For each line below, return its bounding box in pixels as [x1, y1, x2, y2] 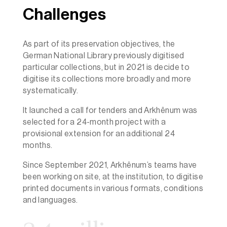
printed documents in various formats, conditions [22, 184, 204, 193]
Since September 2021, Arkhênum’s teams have [22, 161, 197, 169]
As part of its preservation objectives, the [22, 40, 175, 48]
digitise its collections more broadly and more [22, 74, 192, 83]
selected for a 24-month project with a [22, 118, 166, 126]
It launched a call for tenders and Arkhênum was [22, 106, 198, 115]
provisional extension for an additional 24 [22, 129, 175, 138]
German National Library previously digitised [22, 51, 184, 60]
